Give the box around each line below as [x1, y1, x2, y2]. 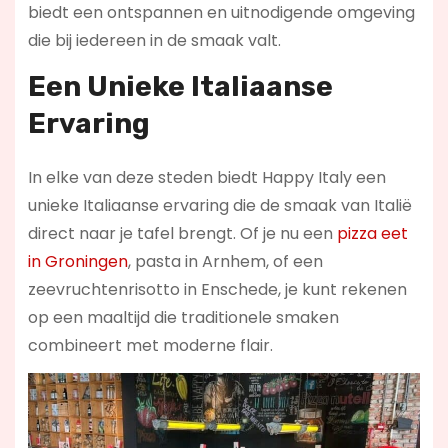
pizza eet [336, 222, 408, 246]
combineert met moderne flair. [27, 334, 273, 358]
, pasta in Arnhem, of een [127, 250, 323, 274]
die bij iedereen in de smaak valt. [27, 29, 281, 53]
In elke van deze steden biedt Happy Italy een [27, 166, 386, 190]
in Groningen [27, 250, 128, 274]
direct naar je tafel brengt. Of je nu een [27, 222, 337, 246]
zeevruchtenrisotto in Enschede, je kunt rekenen [27, 278, 407, 302]
